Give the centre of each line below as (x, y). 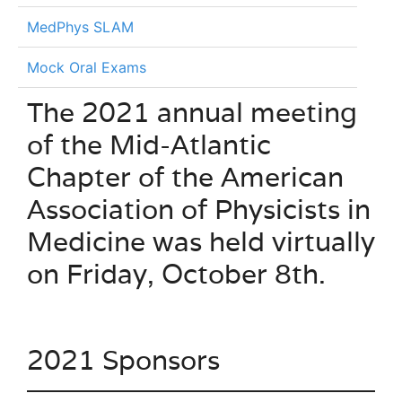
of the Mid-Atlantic (149, 145)
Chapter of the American (185, 177)
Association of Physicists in (199, 210)
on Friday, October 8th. (176, 274)
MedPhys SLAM (80, 27)
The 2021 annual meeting (192, 113)
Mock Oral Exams (87, 67)
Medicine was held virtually (201, 242)
